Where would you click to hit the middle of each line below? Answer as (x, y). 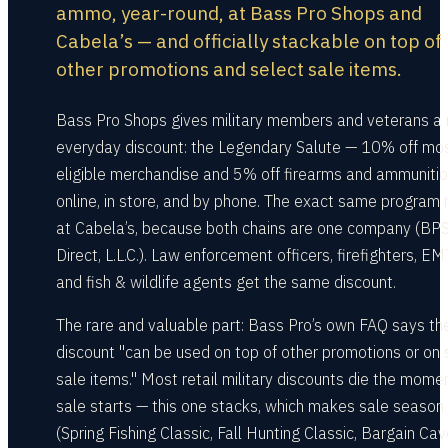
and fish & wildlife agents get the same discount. (226, 282)
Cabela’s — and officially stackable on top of (249, 41)
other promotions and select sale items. (229, 69)
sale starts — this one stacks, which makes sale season (250, 406)
